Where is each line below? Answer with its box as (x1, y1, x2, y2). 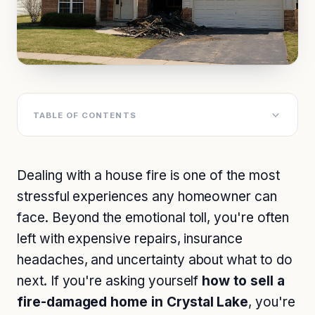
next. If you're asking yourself (17, 273, 202, 290)
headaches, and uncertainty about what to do (17, 252, 292, 269)
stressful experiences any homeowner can (17, 188, 277, 205)
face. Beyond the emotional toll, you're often (17, 210, 289, 226)
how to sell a (202, 273, 285, 290)
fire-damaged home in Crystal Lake (17, 294, 249, 311)
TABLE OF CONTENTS (33, 110, 136, 120)
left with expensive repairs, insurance (17, 231, 243, 247)
